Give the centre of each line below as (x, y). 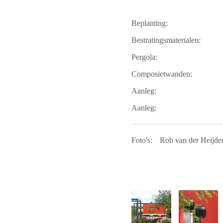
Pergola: (144, 57)
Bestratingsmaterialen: (166, 40)
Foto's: (142, 140)
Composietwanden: (162, 74)
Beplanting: (150, 23)
